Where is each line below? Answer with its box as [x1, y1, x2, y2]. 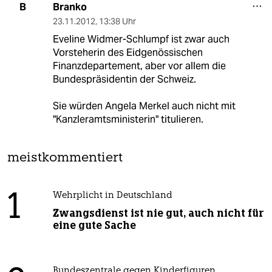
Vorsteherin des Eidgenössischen [52, 46, 203, 59]
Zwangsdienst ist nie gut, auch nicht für [52, 206, 263, 220]
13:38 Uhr [98, 15, 136, 27]
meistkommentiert [7, 151, 123, 165]
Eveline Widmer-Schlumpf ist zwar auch [52, 32, 229, 46]
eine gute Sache [52, 218, 136, 232]
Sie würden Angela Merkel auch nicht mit [52, 99, 236, 112]
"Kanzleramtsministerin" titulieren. [52, 112, 203, 126]
